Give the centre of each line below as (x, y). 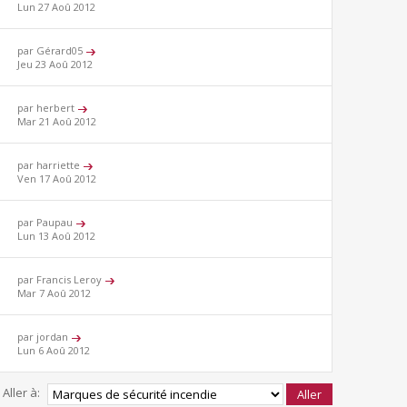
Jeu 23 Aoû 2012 (55, 65)
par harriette (50, 165)
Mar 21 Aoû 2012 (57, 122)
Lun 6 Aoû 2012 (54, 351)
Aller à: (21, 393)
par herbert (48, 108)
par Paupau (47, 223)
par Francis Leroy (61, 280)
